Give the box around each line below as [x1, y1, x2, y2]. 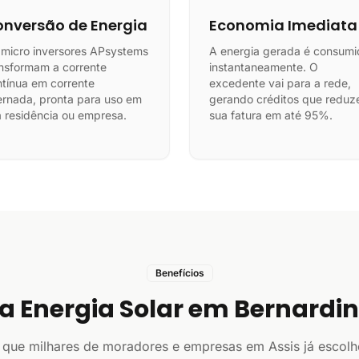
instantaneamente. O [209, 60, 318, 74]
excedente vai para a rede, [209, 76, 351, 90]
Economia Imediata [209, 15, 357, 35]
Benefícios [155, 267, 204, 279]
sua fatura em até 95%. [209, 108, 333, 122]
